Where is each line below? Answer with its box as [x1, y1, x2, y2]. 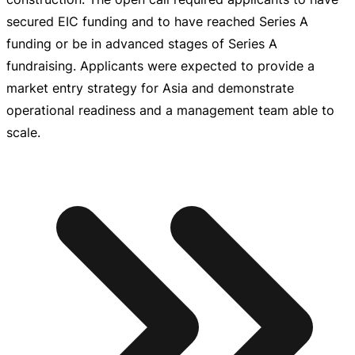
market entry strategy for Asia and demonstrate [6, 80, 294, 97]
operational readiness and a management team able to [6, 102, 334, 119]
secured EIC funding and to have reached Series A [6, 13, 308, 30]
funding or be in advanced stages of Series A [6, 36, 277, 52]
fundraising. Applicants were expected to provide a [6, 58, 315, 74]
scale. [6, 124, 40, 141]
